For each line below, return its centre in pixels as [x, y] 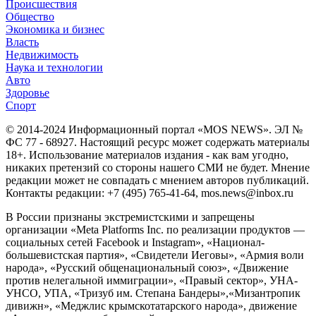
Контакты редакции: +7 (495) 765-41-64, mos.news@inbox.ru [150, 193]
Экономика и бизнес [55, 29]
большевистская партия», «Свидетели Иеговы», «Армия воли [155, 255]
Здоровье [28, 92]
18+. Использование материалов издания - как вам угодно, [147, 154]
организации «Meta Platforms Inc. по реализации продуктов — [155, 229]
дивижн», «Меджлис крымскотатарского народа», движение [151, 305]
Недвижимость [42, 54]
